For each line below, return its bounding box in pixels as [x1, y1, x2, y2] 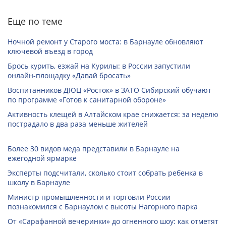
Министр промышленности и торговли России [8, 192, 171, 202]
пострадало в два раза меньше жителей [8, 119, 148, 129]
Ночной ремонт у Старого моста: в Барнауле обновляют [8, 37, 203, 47]
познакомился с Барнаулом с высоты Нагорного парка [8, 202, 198, 212]
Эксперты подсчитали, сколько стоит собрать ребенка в [8, 168, 203, 178]
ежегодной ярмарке [8, 153, 77, 163]
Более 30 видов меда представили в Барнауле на [8, 144, 180, 154]
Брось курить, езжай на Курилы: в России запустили [8, 61, 190, 71]
